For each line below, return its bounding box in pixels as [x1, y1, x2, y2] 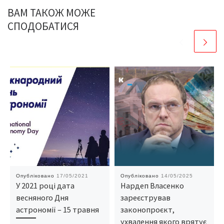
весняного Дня [15, 192, 68, 202]
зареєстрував [120, 192, 170, 202]
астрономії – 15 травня [15, 204, 99, 214]
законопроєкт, [120, 204, 174, 214]
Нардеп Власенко [120, 180, 184, 190]
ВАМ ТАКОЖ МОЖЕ [7, 5, 95, 19]
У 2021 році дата [15, 180, 74, 190]
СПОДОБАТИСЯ [7, 19, 79, 33]
